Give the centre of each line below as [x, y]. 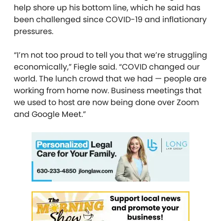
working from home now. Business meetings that [108, 90]
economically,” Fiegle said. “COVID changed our [107, 67]
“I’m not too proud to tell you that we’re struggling [110, 55]
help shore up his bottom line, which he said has [107, 7]
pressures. [34, 31]
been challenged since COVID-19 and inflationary [110, 19]
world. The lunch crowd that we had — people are [110, 78]
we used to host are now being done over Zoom [106, 102]
